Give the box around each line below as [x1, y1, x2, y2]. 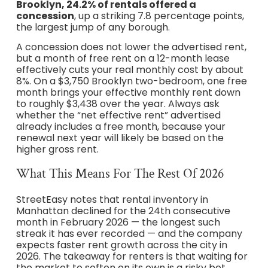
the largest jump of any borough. [16, 20, 170, 34]
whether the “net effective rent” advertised [16, 108, 221, 123]
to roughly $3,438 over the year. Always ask [16, 97, 220, 111]
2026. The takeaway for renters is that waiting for [16, 249, 248, 263]
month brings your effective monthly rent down [16, 86, 240, 100]
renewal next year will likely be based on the [16, 131, 224, 145]
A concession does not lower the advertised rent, [16, 40, 246, 54]
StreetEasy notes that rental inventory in [16, 192, 208, 206]
